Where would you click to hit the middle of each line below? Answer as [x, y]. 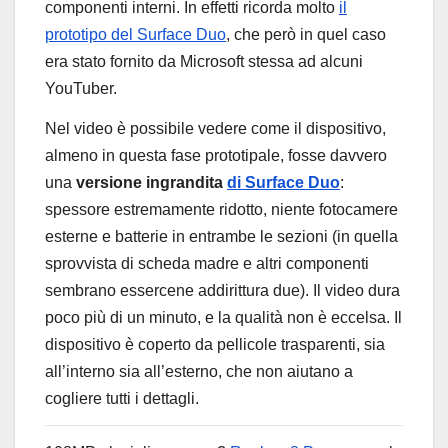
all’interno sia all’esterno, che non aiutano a [199, 372]
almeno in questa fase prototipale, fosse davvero [216, 156]
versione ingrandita [151, 183]
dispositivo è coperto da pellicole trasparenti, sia [215, 345]
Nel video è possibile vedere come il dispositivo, [215, 129]
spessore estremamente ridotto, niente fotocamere [221, 210]
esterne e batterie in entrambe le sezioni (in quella [221, 237]
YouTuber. [81, 89]
